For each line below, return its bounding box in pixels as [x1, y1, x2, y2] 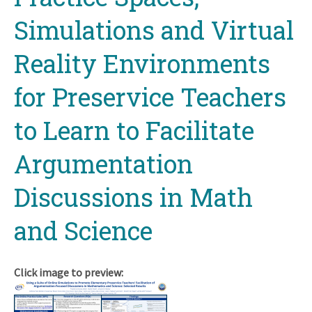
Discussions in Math [14, 180, 253, 214]
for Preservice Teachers [14, 79, 286, 114]
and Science [14, 213, 153, 247]
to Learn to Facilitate [14, 113, 254, 147]
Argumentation [14, 146, 193, 180]
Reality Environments [14, 46, 270, 80]
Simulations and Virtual [14, 13, 294, 47]
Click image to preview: [14, 265, 123, 279]
